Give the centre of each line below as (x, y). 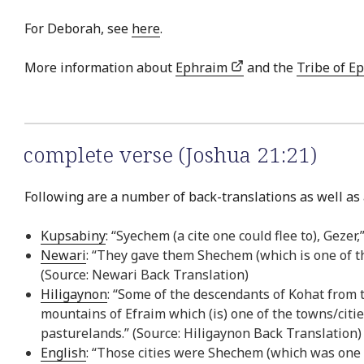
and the (270, 67)
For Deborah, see (78, 28)
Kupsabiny (73, 236)
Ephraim (203, 67)
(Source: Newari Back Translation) (145, 275)
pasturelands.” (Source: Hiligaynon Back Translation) (201, 334)
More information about (100, 67)
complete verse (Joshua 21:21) (170, 154)
